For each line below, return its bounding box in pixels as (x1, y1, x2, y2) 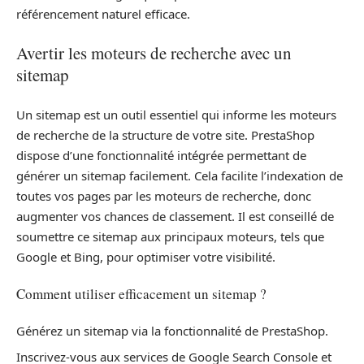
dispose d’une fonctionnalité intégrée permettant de (16, 146, 306, 163)
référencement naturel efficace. (16, 5, 190, 22)
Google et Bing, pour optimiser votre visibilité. (16, 248, 275, 265)
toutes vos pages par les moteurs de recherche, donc (16, 187, 311, 204)
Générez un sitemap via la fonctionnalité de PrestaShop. (16, 322, 328, 339)
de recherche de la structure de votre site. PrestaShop (16, 126, 314, 143)
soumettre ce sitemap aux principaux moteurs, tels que (16, 227, 324, 245)
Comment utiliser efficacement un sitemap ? (16, 284, 266, 303)
